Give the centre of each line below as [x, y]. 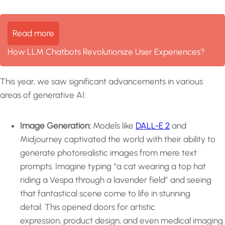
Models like [113, 126]
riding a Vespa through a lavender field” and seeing [116, 180]
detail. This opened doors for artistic [88, 207]
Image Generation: [55, 126]
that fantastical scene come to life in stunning [105, 194]
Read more [33, 33]
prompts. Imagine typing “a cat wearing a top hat [113, 166]
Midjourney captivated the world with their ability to [118, 139]
